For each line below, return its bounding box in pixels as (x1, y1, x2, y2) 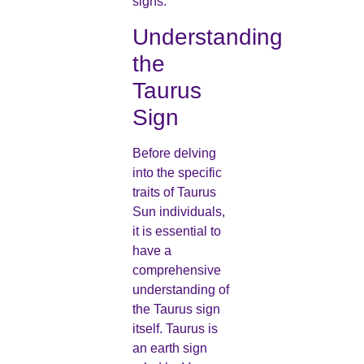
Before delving (132, 145, 216, 160)
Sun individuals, (132, 204, 225, 219)
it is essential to (132, 223, 221, 238)
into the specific (132, 165, 222, 180)
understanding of (132, 282, 229, 297)
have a (132, 243, 171, 258)
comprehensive (132, 262, 221, 277)
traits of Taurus (132, 184, 216, 199)
